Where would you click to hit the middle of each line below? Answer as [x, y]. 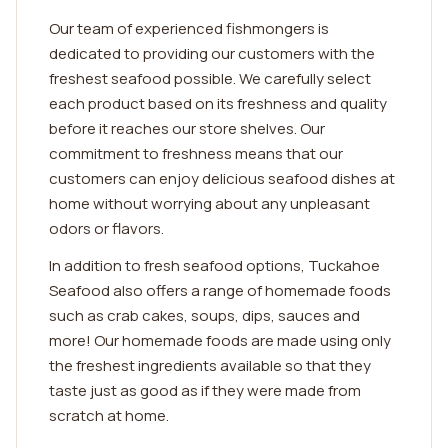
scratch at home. [109, 415]
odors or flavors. [106, 228]
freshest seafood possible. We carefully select [210, 78]
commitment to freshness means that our [196, 153]
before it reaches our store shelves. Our [187, 128]
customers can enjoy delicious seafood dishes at [222, 178]
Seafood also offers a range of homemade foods [220, 290]
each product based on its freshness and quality [218, 103]
